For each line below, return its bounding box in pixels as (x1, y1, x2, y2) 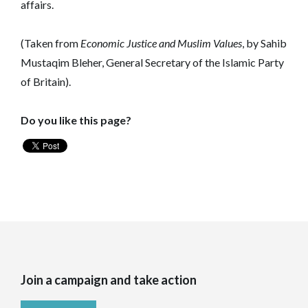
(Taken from (21, 36, 80, 49)
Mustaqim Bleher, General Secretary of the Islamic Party (21, 55, 284, 69)
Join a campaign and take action (21, 272, 197, 287)
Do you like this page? (21, 113, 131, 126)
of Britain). (21, 74, 71, 88)
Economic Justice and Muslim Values (80, 36, 242, 49)
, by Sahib (242, 36, 287, 49)
